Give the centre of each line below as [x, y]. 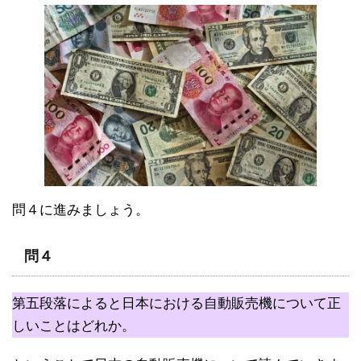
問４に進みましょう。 [81, 210]
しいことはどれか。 [74, 326]
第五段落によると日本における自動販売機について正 [176, 303]
